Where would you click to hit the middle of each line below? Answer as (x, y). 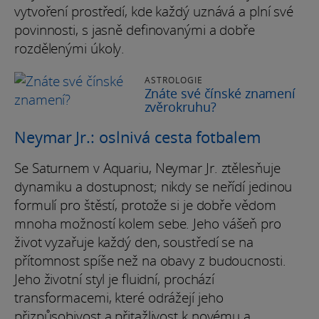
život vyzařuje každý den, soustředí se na (134, 242)
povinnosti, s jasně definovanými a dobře (135, 30)
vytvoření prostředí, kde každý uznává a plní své (154, 11)
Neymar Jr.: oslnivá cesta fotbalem (137, 136)
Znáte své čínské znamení (220, 93)
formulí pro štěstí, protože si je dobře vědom (145, 205)
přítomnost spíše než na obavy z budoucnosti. (150, 260)
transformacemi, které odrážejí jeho (119, 297)
